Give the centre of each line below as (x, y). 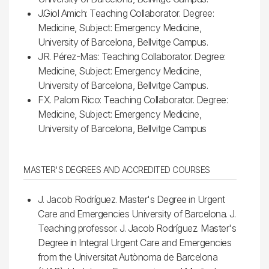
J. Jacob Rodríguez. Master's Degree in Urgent (131, 199)
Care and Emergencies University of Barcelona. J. (137, 213)
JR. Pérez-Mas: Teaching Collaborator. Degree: (132, 56)
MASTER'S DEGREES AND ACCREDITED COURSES (117, 169)
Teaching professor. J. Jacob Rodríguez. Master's (137, 228)
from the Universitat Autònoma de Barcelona (128, 257)
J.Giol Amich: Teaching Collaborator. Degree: (126, 13)
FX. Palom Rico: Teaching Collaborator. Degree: (133, 99)
